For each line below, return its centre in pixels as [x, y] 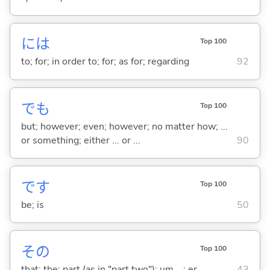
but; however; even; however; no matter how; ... [124, 126]
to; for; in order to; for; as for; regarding [105, 62]
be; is [32, 205]
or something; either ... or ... [80, 140]
